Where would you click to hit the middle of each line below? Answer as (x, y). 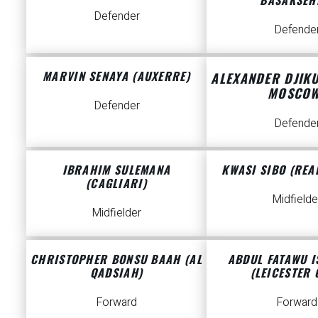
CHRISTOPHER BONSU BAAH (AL (116, 259)
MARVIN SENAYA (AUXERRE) (116, 76)
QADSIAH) (116, 273)
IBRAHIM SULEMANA (116, 169)
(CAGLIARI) (116, 183)
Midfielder (116, 213)
